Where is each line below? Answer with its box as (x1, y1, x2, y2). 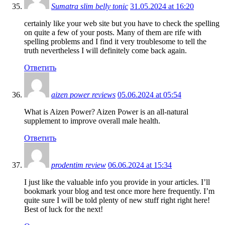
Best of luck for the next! (24, 204, 103, 213)
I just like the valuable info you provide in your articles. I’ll (24, 177, 210, 186)
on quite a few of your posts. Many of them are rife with (24, 28, 201, 37)
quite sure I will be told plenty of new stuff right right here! (24, 195, 210, 204)
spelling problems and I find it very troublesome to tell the (24, 37, 206, 46)
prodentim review (51, 160, 106, 169)
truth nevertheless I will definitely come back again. (24, 46, 187, 55)
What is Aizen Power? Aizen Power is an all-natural (24, 107, 188, 116)
